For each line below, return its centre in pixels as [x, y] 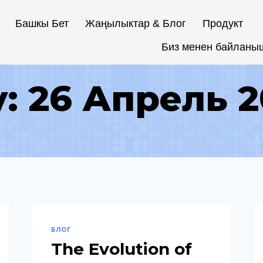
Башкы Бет [42, 23]
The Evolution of [122, 249]
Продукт [222, 23]
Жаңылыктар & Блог [135, 23]
